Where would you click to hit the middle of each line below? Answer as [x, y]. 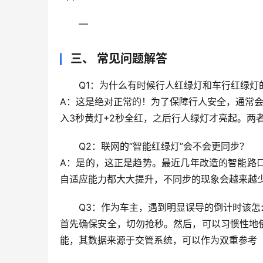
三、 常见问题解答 [119, 59]
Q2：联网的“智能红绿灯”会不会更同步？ [164, 146]
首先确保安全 [88, 224]
